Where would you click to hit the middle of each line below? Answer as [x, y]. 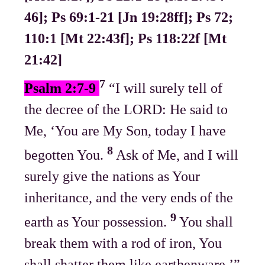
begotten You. [66, 155]
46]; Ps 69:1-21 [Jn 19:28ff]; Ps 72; [129, 17]
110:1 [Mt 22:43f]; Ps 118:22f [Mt [126, 39]
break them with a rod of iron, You [123, 243]
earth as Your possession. [98, 222]
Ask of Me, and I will [177, 155]
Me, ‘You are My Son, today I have [125, 131]
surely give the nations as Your [112, 177]
